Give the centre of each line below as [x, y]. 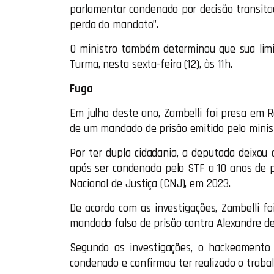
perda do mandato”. [114, 25]
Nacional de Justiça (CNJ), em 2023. [150, 184]
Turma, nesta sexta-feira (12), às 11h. [151, 65]
